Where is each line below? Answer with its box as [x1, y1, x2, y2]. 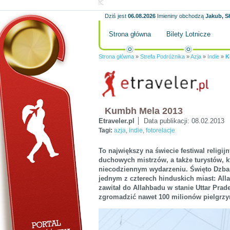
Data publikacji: [144, 117, 191, 125]
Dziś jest [105, 13, 126, 19]
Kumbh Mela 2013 [105, 106, 183, 116]
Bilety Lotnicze [166, 30, 210, 38]
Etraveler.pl [99, 117, 135, 125]
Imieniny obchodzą [157, 13, 204, 19]
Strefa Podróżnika [140, 53, 185, 60]
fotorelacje [146, 127, 175, 134]
